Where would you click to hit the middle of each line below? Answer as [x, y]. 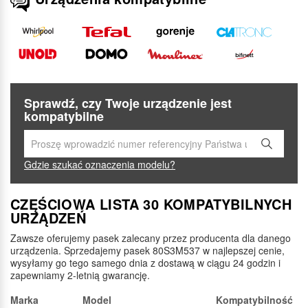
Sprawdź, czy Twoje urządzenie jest [128, 103]
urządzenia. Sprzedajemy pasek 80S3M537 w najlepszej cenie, [147, 251]
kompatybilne [64, 117]
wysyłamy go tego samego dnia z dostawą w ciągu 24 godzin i [145, 263]
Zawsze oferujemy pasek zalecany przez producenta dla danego [151, 238]
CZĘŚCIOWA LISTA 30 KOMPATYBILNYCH [151, 204]
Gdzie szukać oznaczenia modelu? [100, 165]
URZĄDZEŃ [48, 218]
